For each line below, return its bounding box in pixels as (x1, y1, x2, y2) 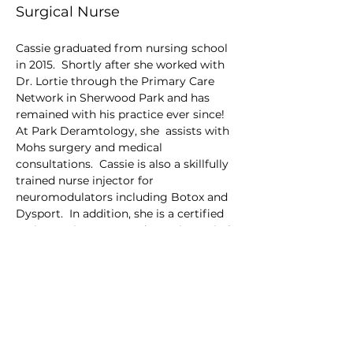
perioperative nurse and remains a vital (16, 223, 234, 237)
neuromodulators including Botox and (16, 190, 231, 204)
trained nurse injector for (16, 173, 157, 188)
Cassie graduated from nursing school (16, 41, 231, 55)
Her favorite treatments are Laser (16, 273, 203, 287)
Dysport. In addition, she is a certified (16, 206, 227, 221)
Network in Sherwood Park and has (16, 91, 213, 105)
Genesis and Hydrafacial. (16, 289, 153, 303)
